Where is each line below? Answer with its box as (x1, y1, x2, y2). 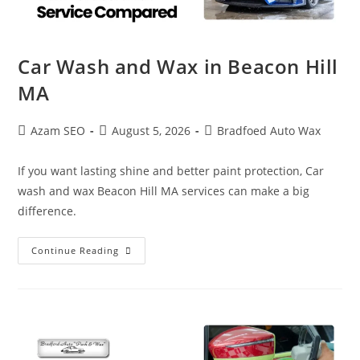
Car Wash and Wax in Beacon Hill (18, 52, 339, 80)
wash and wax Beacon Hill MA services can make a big (18, 182, 310, 198)
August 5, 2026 (112, 122, 191, 138)
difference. (18, 202, 77, 219)
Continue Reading (31, 243, 120, 256)
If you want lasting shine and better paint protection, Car (18, 162, 325, 178)
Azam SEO (31, 122, 86, 138)
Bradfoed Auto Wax (217, 122, 321, 138)
